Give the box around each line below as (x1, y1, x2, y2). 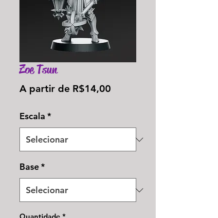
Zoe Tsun (19, 62, 57, 78)
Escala (19, 110, 45, 122)
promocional (110, 98, 167, 110)
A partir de (19, 83, 73, 95)
